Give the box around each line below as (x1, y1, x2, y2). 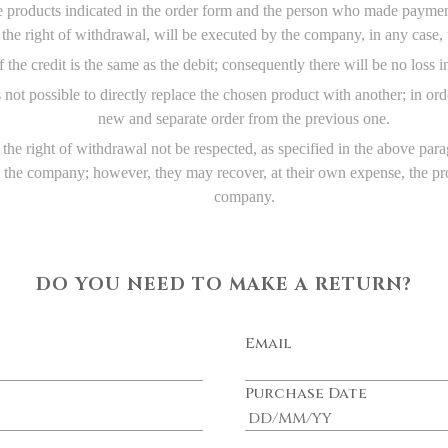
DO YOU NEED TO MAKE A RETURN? (36, 272, 412, 298)
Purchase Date (245, 383, 367, 405)
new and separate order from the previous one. (98, 110, 390, 128)
